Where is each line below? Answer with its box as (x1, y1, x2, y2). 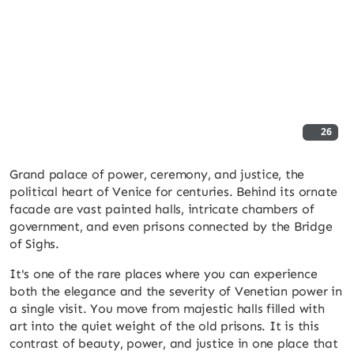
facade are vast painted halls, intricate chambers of (9, 201, 314, 217)
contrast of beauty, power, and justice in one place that (9, 335, 338, 351)
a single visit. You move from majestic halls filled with (9, 300, 325, 316)
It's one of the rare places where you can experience (9, 265, 318, 281)
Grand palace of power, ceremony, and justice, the (9, 166, 305, 182)
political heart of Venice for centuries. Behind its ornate (9, 183, 338, 199)
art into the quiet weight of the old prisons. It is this (9, 318, 319, 333)
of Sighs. (9, 235, 59, 251)
